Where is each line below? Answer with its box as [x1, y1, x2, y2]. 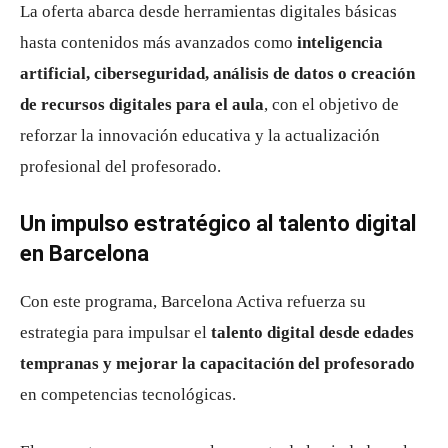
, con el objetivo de [264, 95, 399, 114]
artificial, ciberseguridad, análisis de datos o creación [20, 64, 415, 83]
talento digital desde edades [211, 323, 414, 342]
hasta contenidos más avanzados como [20, 33, 297, 52]
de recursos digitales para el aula [20, 95, 264, 114]
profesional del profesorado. [20, 157, 221, 176]
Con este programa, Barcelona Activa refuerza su [20, 292, 366, 311]
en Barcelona [20, 241, 149, 266]
